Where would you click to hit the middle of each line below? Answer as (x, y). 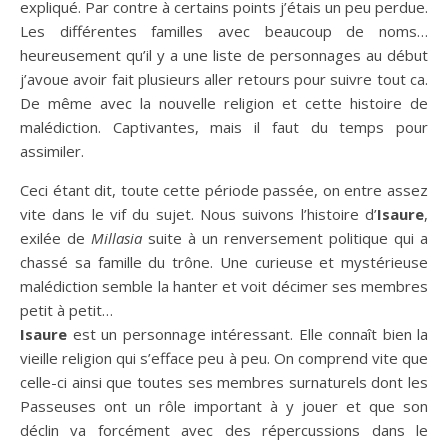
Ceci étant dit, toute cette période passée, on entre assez (224, 189)
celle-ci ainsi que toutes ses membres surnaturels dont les (224, 381)
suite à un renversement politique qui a (285, 237)
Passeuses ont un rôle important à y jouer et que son (224, 405)
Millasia (116, 237)
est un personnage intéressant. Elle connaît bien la (247, 333)
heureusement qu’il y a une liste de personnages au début (224, 54)
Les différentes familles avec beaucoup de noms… (224, 30)
